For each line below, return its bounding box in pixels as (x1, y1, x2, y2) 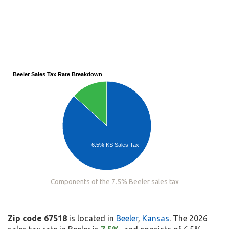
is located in (67, 214, 116, 223)
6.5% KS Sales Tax (91, 141, 139, 148)
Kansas (142, 214, 169, 223)
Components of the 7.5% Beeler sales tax (50, 177, 179, 186)
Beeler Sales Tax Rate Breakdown (13, 71, 102, 78)
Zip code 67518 (8, 214, 67, 223)
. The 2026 (169, 214, 208, 223)
